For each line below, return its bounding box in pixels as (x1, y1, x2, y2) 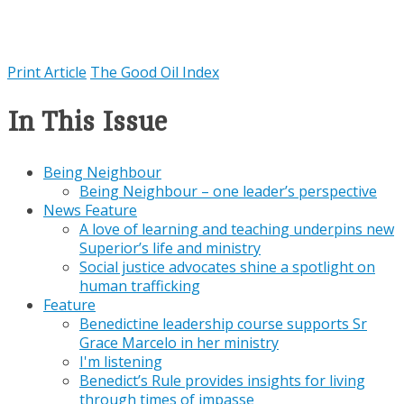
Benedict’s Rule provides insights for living (79, 370, 365, 390)
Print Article (7, 61, 87, 82)
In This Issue (7, 106, 167, 137)
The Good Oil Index (90, 61, 219, 82)
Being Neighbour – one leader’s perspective (79, 180, 377, 201)
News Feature (43, 199, 137, 220)
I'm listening (79, 351, 162, 372)
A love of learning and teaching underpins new (79, 218, 394, 239)
